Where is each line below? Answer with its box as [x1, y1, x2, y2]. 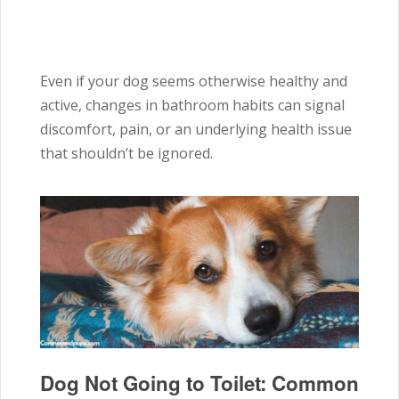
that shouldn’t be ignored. [40, 143, 213, 163]
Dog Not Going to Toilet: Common [40, 368, 359, 397]
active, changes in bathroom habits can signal [40, 95, 345, 115]
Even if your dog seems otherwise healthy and [40, 71, 347, 91]
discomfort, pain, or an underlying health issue [40, 119, 352, 139]
